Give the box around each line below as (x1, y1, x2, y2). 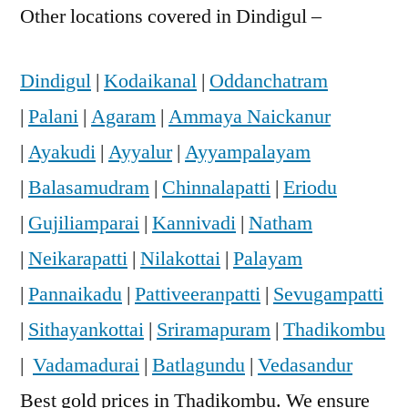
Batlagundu (152, 352, 245, 378)
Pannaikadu (28, 280, 122, 307)
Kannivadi (152, 209, 236, 236)
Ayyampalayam (185, 138, 311, 165)
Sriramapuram (157, 316, 270, 342)
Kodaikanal (104, 67, 197, 94)
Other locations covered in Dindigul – (20, 3, 321, 29)
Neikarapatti (28, 245, 127, 271)
